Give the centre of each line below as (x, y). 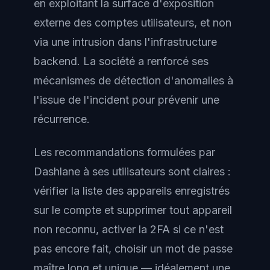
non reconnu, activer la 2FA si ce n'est (129, 229)
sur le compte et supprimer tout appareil (133, 210)
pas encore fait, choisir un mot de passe (133, 248)
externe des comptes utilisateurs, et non (133, 23)
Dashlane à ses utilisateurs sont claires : (132, 171)
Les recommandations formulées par (124, 152)
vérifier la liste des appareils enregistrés (132, 190)
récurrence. (62, 119)
